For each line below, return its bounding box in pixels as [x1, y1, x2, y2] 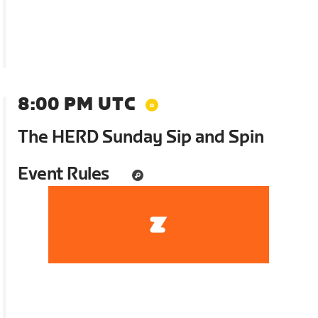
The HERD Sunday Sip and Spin [18, 126, 265, 148]
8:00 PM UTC [18, 94, 136, 115]
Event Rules [18, 163, 109, 185]
